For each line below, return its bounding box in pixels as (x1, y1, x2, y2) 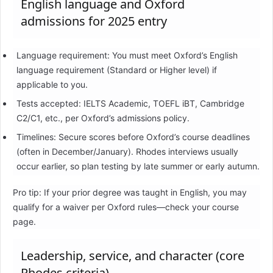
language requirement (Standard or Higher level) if (16, 65, 217, 76)
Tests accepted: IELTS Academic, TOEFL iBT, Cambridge (16, 98, 244, 109)
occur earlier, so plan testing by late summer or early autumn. (16, 161, 260, 172)
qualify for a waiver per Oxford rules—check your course (13, 202, 239, 213)
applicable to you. (16, 79, 88, 90)
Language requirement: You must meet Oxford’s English (16, 50, 238, 61)
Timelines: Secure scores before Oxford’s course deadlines (16, 132, 250, 143)
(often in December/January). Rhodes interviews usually (16, 146, 238, 157)
